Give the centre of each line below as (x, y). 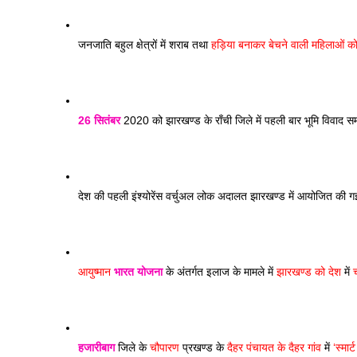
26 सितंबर (99, 120)
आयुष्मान (96, 272)
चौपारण (165, 347)
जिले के (132, 347)
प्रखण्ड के (203, 347)
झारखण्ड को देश (309, 272)
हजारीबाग (96, 347)
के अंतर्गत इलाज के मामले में (220, 272)
